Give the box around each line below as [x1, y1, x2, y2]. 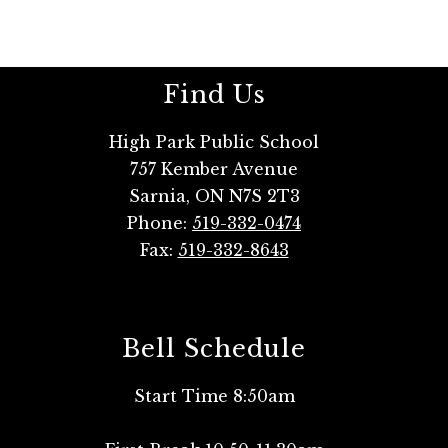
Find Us [162, 80, 266, 110]
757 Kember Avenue [130, 159, 298, 180]
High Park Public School [109, 132, 319, 153]
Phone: [127, 213, 192, 234]
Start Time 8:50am [133, 386, 295, 407]
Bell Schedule [122, 334, 306, 364]
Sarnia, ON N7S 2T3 [128, 186, 300, 207]
